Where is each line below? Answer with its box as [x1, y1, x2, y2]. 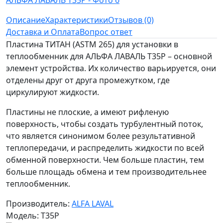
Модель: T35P [6, 210, 59, 221]
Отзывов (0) [108, 14, 154, 25]
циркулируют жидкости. [6, 87, 99, 98]
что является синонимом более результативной [6, 130, 195, 141]
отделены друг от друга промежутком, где [6, 75, 170, 86]
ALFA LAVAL [72, 198, 113, 209]
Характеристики [45, 14, 108, 25]
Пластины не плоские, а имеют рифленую [6, 107, 169, 117]
